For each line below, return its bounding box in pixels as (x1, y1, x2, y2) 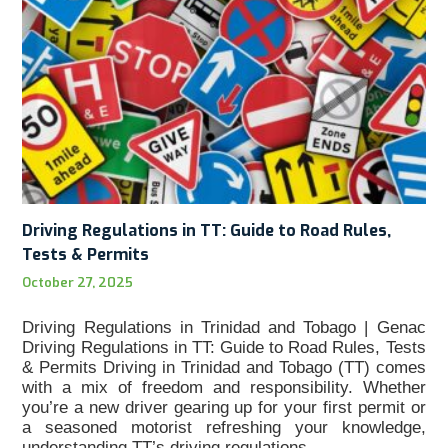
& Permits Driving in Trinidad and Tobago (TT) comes (22, 357, 426, 377)
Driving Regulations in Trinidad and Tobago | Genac (22, 317, 426, 337)
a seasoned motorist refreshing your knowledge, (22, 417, 426, 437)
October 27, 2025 (22, 273, 134, 291)
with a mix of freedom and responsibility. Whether (22, 377, 426, 397)
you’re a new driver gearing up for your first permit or (22, 397, 426, 417)
